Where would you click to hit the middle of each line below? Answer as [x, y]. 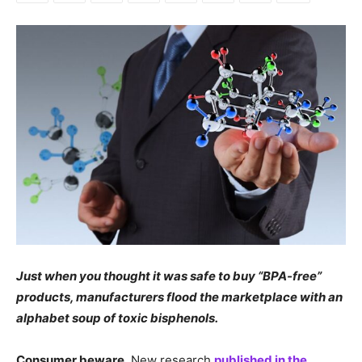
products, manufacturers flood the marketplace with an [179, 297]
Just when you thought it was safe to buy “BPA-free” [169, 276]
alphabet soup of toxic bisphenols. [117, 318]
